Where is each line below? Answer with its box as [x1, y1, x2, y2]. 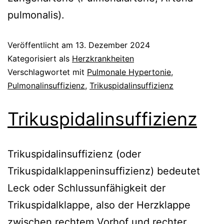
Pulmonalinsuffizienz [7, 80, 85, 90]
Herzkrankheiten [72, 53, 134, 63]
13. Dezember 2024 [75, 39, 150, 50]
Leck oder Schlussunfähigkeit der [7, 181, 165, 194]
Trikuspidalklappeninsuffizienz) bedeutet [7, 164, 200, 177]
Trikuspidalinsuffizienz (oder [7, 147, 141, 160]
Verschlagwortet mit [7, 66, 87, 77]
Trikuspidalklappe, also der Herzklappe [7, 198, 190, 211]
